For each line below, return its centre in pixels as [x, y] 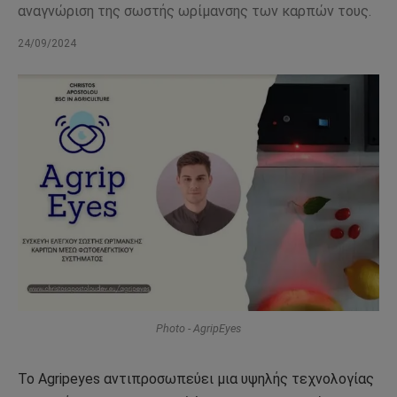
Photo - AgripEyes [198, 328]
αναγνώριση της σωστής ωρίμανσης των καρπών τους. [195, 11]
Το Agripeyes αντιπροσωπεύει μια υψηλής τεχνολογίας [196, 378]
